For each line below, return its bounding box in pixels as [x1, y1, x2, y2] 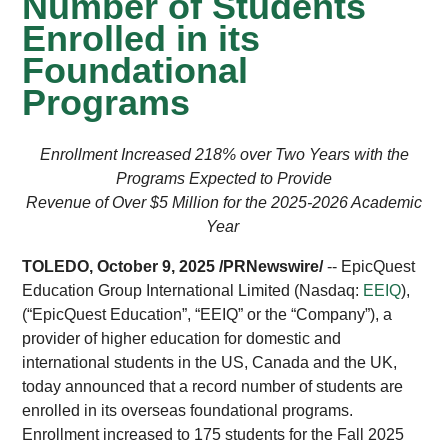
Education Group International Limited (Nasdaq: [22, 282, 364, 299]
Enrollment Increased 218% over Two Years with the [39, 146, 409, 163]
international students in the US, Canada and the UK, [22, 354, 398, 371]
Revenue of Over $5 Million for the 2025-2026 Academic [26, 194, 422, 211]
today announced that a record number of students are [22, 378, 404, 395]
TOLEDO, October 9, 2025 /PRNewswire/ [22, 258, 324, 275]
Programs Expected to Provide [116, 170, 332, 187]
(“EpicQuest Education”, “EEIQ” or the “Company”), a [22, 306, 393, 323]
